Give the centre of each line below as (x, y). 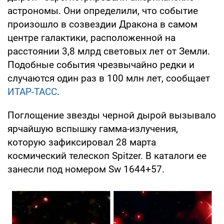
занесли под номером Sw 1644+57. (86, 169)
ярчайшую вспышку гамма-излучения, (93, 128)
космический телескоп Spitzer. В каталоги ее (107, 155)
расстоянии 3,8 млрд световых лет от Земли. (109, 51)
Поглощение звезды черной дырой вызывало (112, 115)
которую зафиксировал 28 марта (82, 142)
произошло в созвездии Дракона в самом (102, 24)
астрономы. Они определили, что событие (103, 10)
